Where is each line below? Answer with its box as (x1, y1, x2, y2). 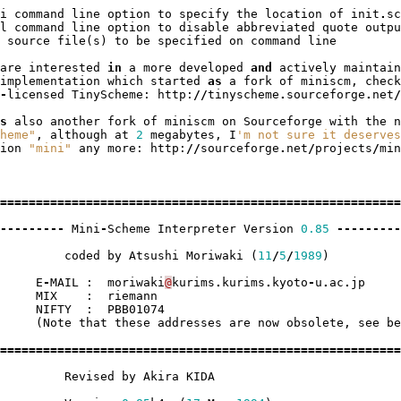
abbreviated (235, 21, 315, 35)
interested (28, 61, 100, 75)
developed (178, 61, 243, 75)
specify (178, 7, 229, 21)
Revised (64, 370, 115, 384)
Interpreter (157, 222, 236, 236)
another (49, 115, 100, 129)
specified (157, 34, 222, 48)
